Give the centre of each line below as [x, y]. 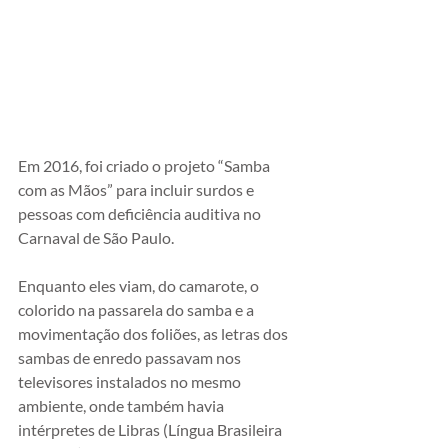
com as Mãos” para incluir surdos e [137, 189]
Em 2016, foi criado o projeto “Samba [145, 165]
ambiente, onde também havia [122, 405]
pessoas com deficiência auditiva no [141, 213]
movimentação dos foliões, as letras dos [154, 333]
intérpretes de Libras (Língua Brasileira [151, 429]
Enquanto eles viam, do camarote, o [140, 285]
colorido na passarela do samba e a [137, 309]
